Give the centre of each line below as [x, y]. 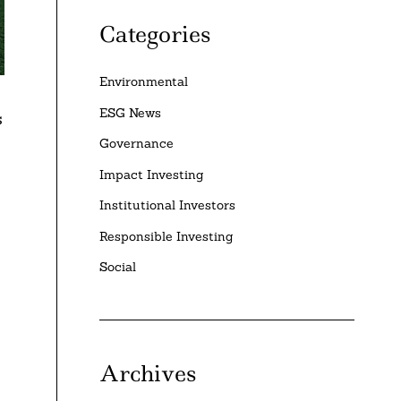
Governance [137, 144]
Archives [148, 374]
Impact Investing [152, 174]
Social [118, 267]
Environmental [144, 82]
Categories [155, 34]
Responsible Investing [167, 236]
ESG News [131, 112]
